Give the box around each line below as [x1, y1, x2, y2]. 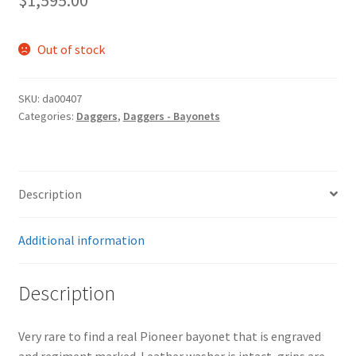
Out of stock [37, 41, 106, 58]
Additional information [17, 231, 145, 248]
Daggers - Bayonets [122, 108, 220, 123]
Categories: [17, 108, 76, 123]
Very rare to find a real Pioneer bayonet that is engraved [17, 328, 321, 345]
